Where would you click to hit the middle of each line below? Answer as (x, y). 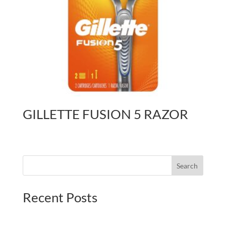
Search (187, 165)
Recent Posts (60, 197)
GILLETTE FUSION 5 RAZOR (105, 114)
